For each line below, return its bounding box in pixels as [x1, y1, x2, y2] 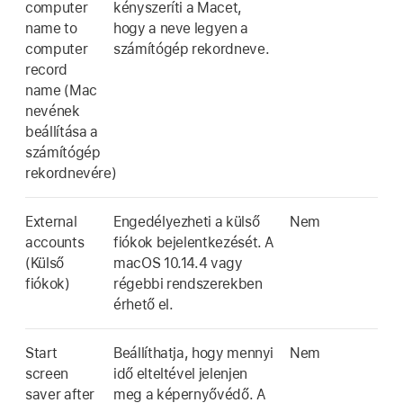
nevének [25, 102, 80, 120]
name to [25, 19, 77, 37]
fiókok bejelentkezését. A [113, 233, 275, 251]
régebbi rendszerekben [113, 274, 263, 292]
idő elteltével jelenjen [113, 364, 247, 382]
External [25, 212, 77, 230]
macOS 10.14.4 [113, 254, 208, 272]
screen [25, 364, 68, 382]
